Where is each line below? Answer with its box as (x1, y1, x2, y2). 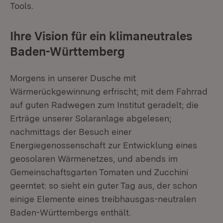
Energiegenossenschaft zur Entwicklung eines (10, 140, 197, 150)
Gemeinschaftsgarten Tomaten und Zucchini (10, 167, 188, 177)
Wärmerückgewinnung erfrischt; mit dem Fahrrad (10, 86, 208, 97)
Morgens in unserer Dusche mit (10, 73, 136, 83)
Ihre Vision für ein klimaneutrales (10, 29, 192, 43)
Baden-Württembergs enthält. (10, 207, 131, 218)
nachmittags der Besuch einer (10, 126, 131, 137)
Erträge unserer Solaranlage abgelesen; (10, 113, 171, 123)
